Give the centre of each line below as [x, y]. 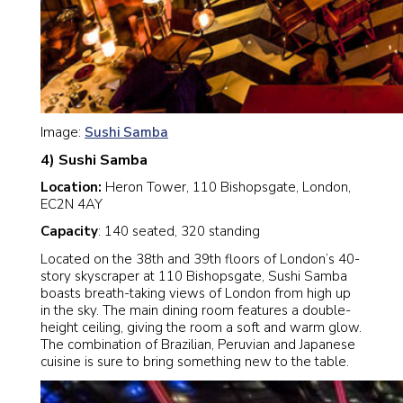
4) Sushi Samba [94, 160]
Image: [63, 132]
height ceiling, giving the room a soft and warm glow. [201, 327]
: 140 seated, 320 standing [179, 232]
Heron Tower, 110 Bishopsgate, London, [228, 187]
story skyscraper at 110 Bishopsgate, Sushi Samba [194, 276]
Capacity [69, 232]
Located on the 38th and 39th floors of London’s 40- [200, 259]
